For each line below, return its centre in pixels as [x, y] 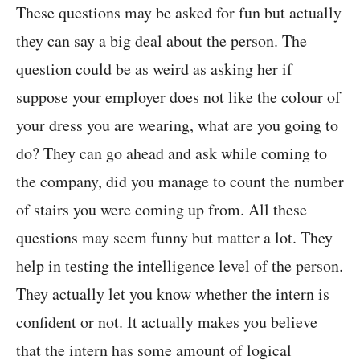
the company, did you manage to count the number [180, 182]
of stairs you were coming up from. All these [162, 210]
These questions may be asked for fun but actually [179, 13]
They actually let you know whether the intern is [173, 294]
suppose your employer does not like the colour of [178, 97]
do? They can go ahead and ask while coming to [172, 153]
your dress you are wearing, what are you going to [177, 125]
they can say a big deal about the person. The [162, 41]
